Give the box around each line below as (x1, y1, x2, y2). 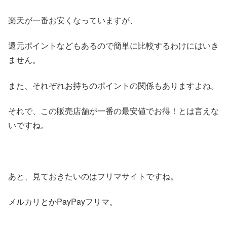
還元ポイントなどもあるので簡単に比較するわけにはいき (8, 40, 219, 52)
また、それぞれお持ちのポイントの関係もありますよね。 (8, 79, 219, 91)
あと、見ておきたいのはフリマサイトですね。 (8, 170, 178, 182)
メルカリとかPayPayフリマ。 (8, 196, 118, 208)
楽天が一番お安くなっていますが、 (8, 14, 138, 26)
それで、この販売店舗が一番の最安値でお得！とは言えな (8, 105, 219, 117)
